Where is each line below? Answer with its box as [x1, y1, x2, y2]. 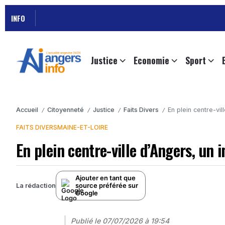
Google [75, 189, 98, 197]
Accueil [16, 106, 38, 114]
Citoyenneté [47, 106, 84, 114]
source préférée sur [75, 181, 138, 190]
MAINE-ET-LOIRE [57, 124, 108, 132]
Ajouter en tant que [75, 174, 136, 182]
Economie [134, 54, 169, 67]
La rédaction [16, 181, 56, 189]
